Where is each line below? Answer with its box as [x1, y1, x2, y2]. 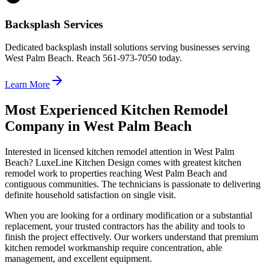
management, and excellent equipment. [5, 253, 152, 264]
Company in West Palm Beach [5, 118, 192, 134]
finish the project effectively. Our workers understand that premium [5, 232, 258, 243]
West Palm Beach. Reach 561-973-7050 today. [5, 53, 182, 64]
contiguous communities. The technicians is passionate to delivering [5, 179, 261, 190]
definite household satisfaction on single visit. [5, 190, 176, 201]
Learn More [5, 79, 50, 90]
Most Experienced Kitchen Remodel [5, 102, 228, 118]
